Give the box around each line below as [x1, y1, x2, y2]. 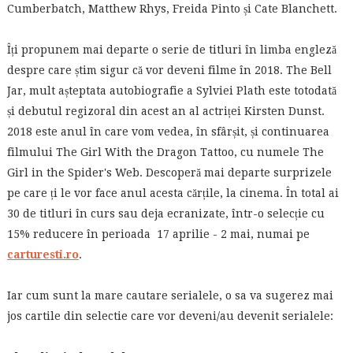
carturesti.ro [6, 248, 79, 261]
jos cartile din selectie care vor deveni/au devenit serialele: [6, 310, 333, 322]
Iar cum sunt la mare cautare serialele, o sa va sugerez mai [6, 289, 333, 302]
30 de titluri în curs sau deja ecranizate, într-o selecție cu [6, 207, 325, 220]
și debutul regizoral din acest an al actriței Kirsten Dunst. [6, 105, 325, 117]
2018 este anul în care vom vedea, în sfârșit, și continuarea [6, 125, 329, 138]
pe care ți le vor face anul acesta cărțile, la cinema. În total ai [6, 187, 339, 199]
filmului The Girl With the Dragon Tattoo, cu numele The [6, 146, 324, 158]
